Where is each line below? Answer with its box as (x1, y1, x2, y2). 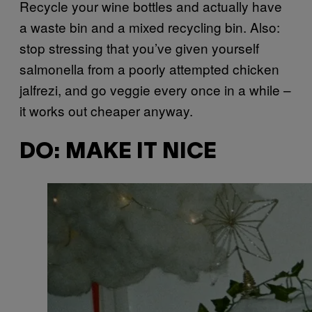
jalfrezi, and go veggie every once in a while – (19, 80, 291, 100)
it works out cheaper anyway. (19, 101, 193, 120)
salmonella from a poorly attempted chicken (19, 59, 279, 79)
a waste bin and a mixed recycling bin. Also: (19, 17, 280, 37)
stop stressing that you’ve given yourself (19, 38, 259, 58)
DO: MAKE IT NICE (19, 141, 217, 162)
